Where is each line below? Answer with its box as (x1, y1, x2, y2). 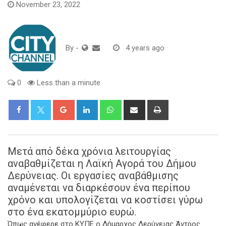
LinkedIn (96, 100, 124, 110)
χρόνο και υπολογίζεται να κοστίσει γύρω (8, 193, 203, 206)
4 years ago (126, 43, 164, 52)
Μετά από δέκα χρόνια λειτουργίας (8, 145, 171, 157)
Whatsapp (120, 100, 153, 110)
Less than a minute (35, 78, 100, 87)
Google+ (73, 100, 101, 110)
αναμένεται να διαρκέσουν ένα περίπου (8, 181, 190, 194)
